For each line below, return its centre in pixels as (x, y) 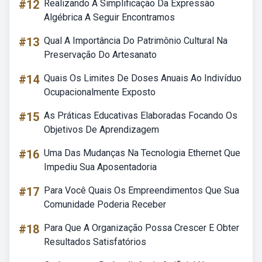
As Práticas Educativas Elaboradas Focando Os (141, 116)
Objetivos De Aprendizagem (101, 130)
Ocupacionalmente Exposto (100, 92)
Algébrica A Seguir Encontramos (109, 17)
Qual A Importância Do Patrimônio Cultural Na (136, 41)
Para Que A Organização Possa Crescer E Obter (142, 228)
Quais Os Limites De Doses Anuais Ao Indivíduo (143, 78)
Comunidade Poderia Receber (105, 204)
